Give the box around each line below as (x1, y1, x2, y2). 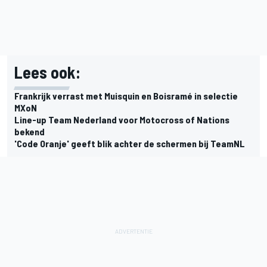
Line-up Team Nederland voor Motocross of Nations (14, 113, 229, 125)
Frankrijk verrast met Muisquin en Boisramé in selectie (14, 89, 238, 101)
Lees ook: (14, 61, 80, 82)
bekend (14, 125, 45, 137)
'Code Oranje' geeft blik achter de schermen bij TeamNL (14, 137, 245, 149)
